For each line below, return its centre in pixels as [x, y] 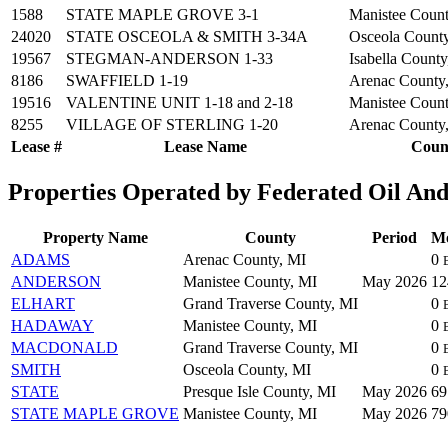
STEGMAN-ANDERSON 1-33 [169, 58]
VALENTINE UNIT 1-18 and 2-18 [179, 102]
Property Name [95, 237]
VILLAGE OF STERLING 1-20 [172, 124]
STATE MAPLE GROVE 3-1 [162, 14]
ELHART [43, 303]
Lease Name [205, 146]
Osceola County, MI [247, 369]
